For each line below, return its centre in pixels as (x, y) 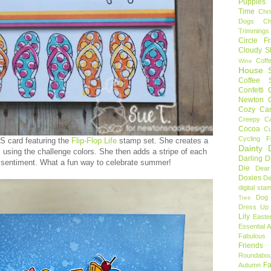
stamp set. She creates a (164, 141)
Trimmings (254, 31)
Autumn (250, 265)
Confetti (251, 90)
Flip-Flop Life (95, 141)
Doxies (250, 178)
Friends (251, 245)
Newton (251, 100)
